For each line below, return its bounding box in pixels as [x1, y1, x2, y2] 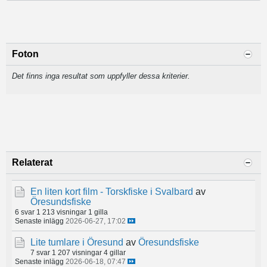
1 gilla [88, 208, 108, 216]
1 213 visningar [36, 208, 86, 216]
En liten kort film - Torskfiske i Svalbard [30, 187, 193, 197]
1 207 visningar [52, 249, 102, 256]
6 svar [15, 208, 35, 216]
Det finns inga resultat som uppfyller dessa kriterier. [12, 72, 190, 80]
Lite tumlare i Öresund [30, 237, 123, 247]
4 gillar [104, 249, 126, 256]
